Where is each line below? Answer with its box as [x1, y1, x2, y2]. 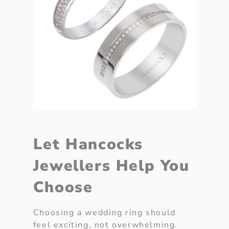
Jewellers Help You [33, 155, 190, 176]
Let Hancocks [33, 133, 143, 155]
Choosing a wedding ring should [33, 207, 176, 218]
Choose [33, 176, 93, 198]
